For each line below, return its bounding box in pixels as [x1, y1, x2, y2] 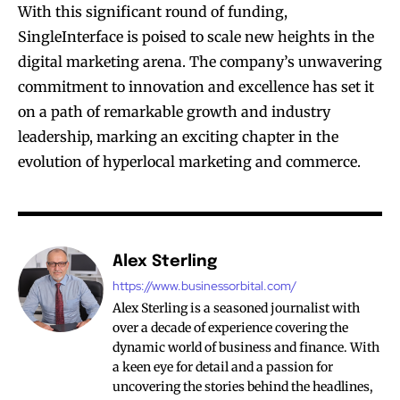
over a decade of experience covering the [112, 320, 348, 337]
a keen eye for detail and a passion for [112, 359, 333, 376]
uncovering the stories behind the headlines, [112, 379, 373, 396]
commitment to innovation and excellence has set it [18, 78, 374, 96]
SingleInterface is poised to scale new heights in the [18, 28, 374, 46]
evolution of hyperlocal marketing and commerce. [18, 153, 361, 171]
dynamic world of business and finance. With [112, 339, 379, 356]
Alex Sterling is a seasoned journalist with [112, 300, 360, 317]
